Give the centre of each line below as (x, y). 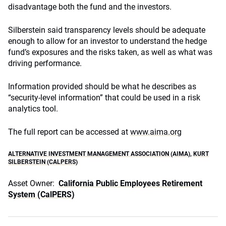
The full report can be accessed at (69, 132)
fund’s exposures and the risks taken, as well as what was (110, 52)
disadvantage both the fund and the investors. (90, 7)
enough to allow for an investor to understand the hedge (107, 41)
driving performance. (45, 63)
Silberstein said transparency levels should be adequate (107, 30)
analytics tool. (33, 109)
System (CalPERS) (41, 194)
